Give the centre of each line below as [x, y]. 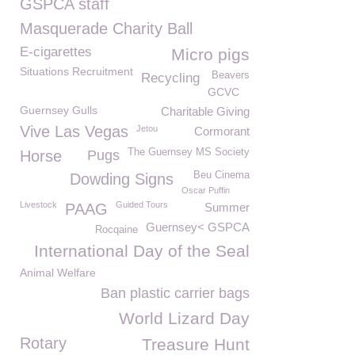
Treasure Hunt [196, 344]
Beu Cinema [221, 175]
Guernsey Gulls [59, 110]
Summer [227, 207]
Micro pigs [210, 54]
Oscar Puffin [206, 190]
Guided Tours [142, 204]
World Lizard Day [184, 318]
